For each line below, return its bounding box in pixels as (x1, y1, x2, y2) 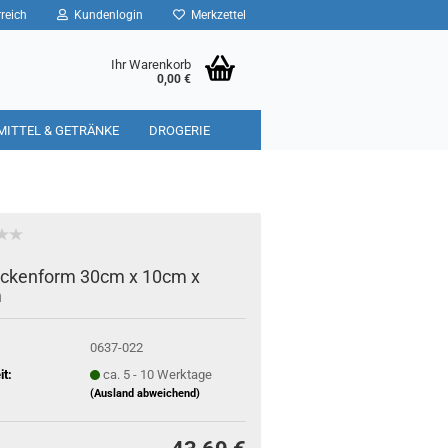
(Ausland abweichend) (89, 386, 200, 400)
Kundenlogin (68, 8, 143, 22)
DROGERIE (149, 123, 210, 138)
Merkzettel (185, 8, 246, 22)
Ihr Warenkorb (110, 57, 191, 72)
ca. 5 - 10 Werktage (102, 366, 212, 382)
